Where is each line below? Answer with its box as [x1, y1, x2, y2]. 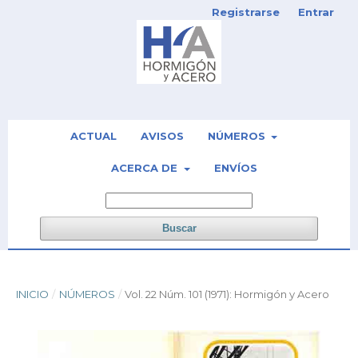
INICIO [16, 288, 49, 300]
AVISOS [140, 129, 184, 142]
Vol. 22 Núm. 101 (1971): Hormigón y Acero [125, 288, 330, 300]
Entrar [298, 6, 334, 18]
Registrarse [212, 6, 280, 18]
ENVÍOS [213, 161, 257, 174]
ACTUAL [70, 129, 117, 142]
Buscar [161, 222, 197, 234]
